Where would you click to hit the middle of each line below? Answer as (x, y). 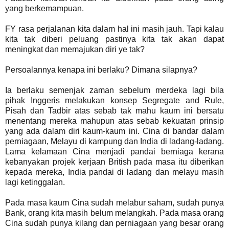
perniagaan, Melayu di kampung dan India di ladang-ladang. (114, 141)
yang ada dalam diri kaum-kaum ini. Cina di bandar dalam (114, 131)
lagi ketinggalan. (35, 182)
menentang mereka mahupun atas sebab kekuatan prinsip (114, 121)
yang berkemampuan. (44, 8)
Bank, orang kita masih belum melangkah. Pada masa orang (114, 213)
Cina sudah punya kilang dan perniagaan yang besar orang (114, 223)
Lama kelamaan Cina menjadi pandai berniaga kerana (114, 151)
